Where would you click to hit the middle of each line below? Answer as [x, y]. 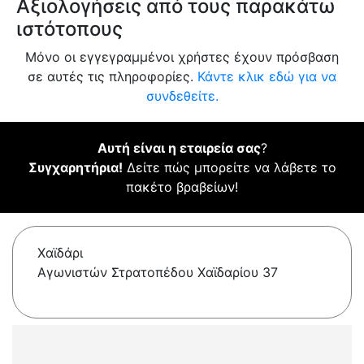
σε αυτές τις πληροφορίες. [113, 77]
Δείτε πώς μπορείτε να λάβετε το [229, 168]
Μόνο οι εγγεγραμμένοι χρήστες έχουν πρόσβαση [182, 57]
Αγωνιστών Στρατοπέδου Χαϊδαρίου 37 [158, 273]
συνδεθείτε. [182, 96]
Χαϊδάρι [60, 253]
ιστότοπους [69, 29]
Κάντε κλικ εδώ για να [267, 77]
